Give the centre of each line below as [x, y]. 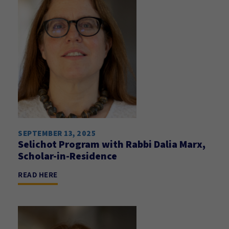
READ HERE [38, 175]
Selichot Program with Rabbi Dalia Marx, [112, 144]
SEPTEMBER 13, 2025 [57, 133]
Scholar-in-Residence [67, 156]
